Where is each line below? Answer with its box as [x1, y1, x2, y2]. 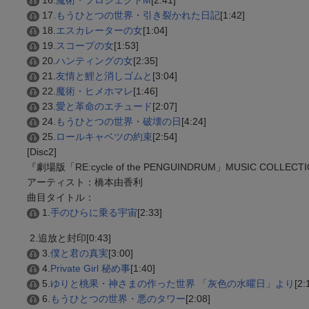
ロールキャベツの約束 [56, 130, 152, 142]
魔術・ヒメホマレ [56, 85, 133, 97]
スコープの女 [56, 39, 114, 51]
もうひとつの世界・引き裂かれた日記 [56, 9, 220, 21]
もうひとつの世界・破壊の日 [56, 115, 181, 127]
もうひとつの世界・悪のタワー [50, 292, 186, 304]
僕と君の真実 [50, 247, 108, 259]
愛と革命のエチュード [56, 100, 152, 112]
